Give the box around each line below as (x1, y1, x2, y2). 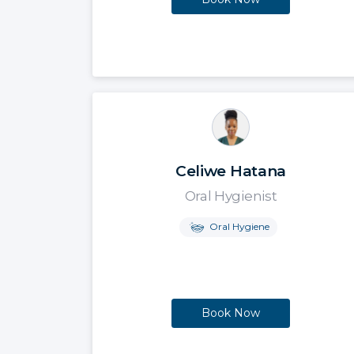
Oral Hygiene (206, 220, 269, 232)
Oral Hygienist (184, 187, 277, 204)
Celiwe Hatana (175, 161, 287, 180)
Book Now (201, 306, 260, 321)
